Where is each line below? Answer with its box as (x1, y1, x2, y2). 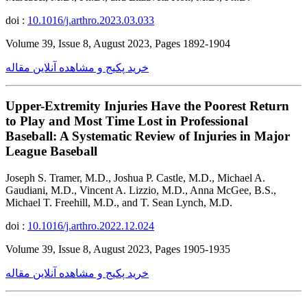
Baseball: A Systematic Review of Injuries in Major (5, 129, 290, 144)
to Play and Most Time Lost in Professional (5, 114, 248, 129)
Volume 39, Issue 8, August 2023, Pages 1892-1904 (5, 37, 230, 49)
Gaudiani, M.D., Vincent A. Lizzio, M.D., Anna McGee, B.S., (5, 184, 276, 197)
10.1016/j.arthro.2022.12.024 (27, 220, 154, 232)
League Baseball (5, 144, 97, 159)
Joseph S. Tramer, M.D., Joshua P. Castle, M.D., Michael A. (5, 172, 265, 184)
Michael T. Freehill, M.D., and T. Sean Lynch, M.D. (5, 197, 232, 209)
